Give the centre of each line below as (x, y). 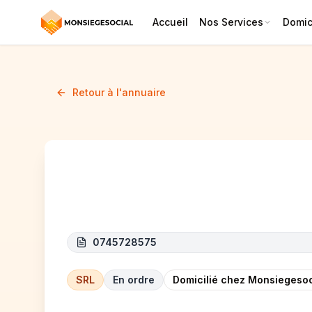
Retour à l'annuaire (119, 92)
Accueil (170, 22)
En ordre (134, 280)
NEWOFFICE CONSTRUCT (174, 195)
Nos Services (231, 22)
